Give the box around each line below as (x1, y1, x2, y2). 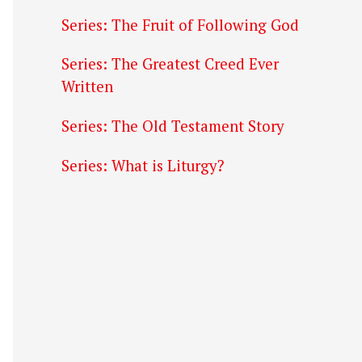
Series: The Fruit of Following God (61, 15, 299, 36)
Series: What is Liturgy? (61, 156, 224, 176)
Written (61, 77, 113, 97)
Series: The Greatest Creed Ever (61, 54, 279, 74)
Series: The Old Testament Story (61, 116, 284, 137)
